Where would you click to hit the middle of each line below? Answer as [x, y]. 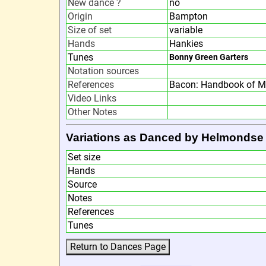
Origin [80, 16]
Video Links [92, 98]
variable [186, 30]
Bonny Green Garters [208, 57]
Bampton [188, 16]
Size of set [89, 30]
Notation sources [103, 71]
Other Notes [92, 112]
